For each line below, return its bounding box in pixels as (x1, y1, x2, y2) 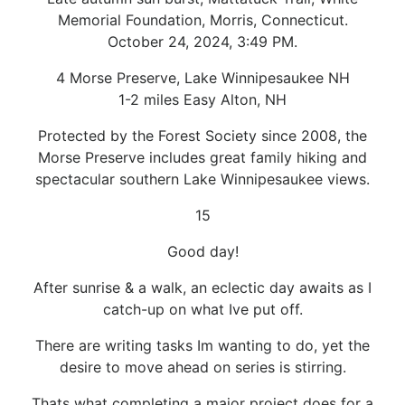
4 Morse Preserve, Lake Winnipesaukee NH (55, 68, 350, 87)
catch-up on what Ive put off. (102, 299, 303, 318)
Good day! (166, 241, 239, 260)
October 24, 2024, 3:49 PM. (108, 32, 297, 51)
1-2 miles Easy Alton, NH (118, 89, 287, 108)
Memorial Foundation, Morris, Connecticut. (57, 10, 348, 29)
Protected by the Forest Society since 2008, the (38, 126, 367, 145)
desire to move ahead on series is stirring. (59, 357, 346, 376)
